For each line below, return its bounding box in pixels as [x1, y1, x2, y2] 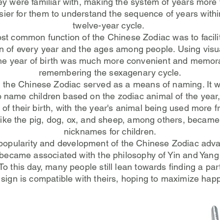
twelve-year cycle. [73, 20, 147, 30]
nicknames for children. [63, 126, 157, 137]
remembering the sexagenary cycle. [38, 67, 182, 78]
